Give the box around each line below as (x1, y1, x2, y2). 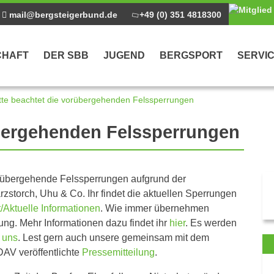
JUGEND (103, 50, 145, 61)
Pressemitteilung (82, 246, 155, 257)
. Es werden (185, 217, 237, 228)
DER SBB (43, 50, 89, 61)
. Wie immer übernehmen (100, 202, 209, 213)
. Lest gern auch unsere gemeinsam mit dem (18, 232, 209, 243)
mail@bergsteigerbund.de (6, 10, 117, 20)
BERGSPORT (160, 50, 223, 61)
